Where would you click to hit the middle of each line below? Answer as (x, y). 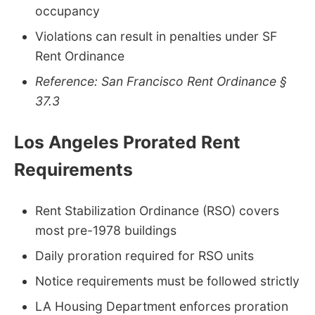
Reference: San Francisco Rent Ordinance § (161, 82)
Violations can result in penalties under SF (156, 37)
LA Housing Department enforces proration (162, 306)
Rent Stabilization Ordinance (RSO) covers (157, 210)
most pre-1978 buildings (106, 230)
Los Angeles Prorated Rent (127, 142)
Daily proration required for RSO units (144, 255)
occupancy (67, 11)
